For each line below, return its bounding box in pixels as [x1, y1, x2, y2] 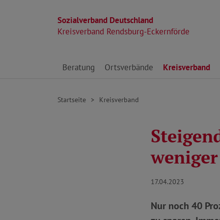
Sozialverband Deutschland [57, 15, 153, 26]
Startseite [57, 95, 86, 104]
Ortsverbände [105, 62, 153, 73]
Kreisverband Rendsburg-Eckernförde [57, 26, 190, 37]
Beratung [62, 62, 95, 73]
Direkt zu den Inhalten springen [57, 56, 170, 67]
